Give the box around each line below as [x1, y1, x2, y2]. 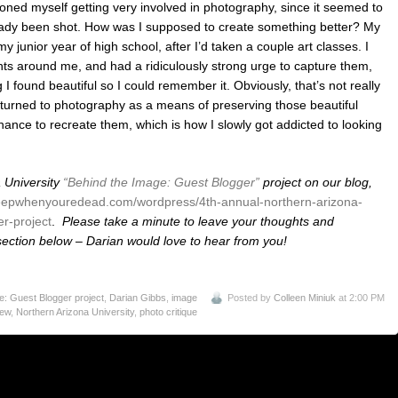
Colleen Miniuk [274, 292, 336, 304]
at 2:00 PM [336, 292, 385, 304]
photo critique [139, 306, 197, 318]
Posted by [227, 292, 274, 304]
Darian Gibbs [109, 292, 166, 304]
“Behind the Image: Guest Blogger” [63, 175, 259, 190]
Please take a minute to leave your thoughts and [62, 214, 334, 229]
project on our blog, [259, 175, 372, 190]
